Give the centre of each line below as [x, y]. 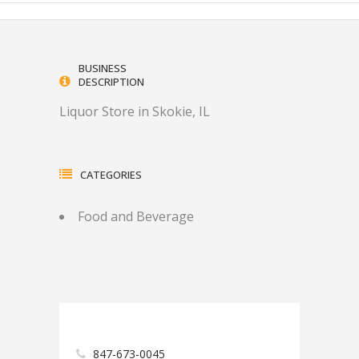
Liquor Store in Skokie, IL [135, 111]
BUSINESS [103, 68]
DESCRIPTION [111, 82]
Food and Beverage [136, 216]
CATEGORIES [111, 175]
